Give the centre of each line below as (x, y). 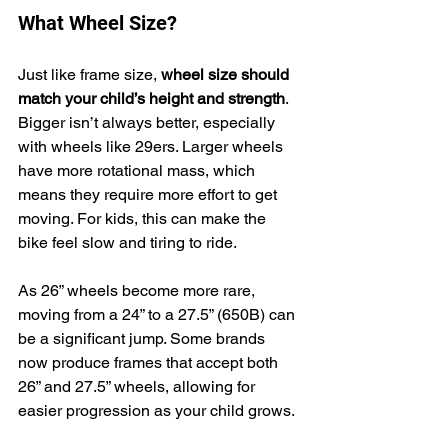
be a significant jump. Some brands (143, 338)
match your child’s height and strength (151, 98)
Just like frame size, (89, 74)
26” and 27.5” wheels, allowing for (138, 386)
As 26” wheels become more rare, (138, 290)
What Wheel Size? (97, 22)
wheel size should (227, 74)
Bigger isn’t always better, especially (148, 122)
